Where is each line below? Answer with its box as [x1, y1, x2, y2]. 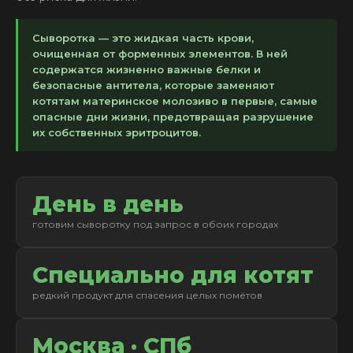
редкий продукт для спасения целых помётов [32, 289, 262, 301]
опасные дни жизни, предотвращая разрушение [32, 110, 314, 123]
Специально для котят [32, 262, 314, 288]
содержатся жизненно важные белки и [32, 63, 261, 76]
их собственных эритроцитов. [32, 126, 201, 139]
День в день [32, 191, 184, 217]
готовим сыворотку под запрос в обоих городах [32, 218, 278, 230]
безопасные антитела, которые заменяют [32, 79, 274, 91]
